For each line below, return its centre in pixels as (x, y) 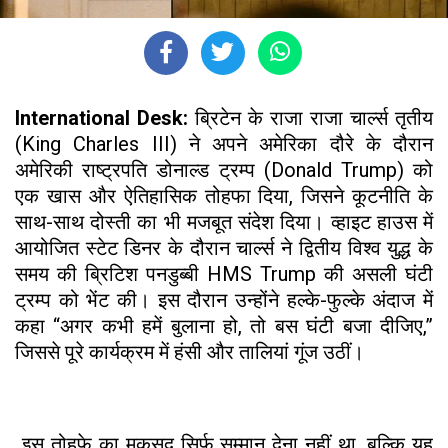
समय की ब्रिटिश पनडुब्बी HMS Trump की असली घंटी (224, 273)
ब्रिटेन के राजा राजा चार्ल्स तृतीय (310, 117)
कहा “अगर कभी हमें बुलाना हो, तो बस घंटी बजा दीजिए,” (224, 325)
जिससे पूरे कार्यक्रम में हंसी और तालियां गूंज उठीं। (189, 351)
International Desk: (101, 117)
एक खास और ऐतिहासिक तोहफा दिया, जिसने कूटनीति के (224, 195)
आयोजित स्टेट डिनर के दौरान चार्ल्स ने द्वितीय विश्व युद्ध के (224, 247)
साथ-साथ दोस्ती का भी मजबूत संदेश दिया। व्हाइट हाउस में (224, 221)
